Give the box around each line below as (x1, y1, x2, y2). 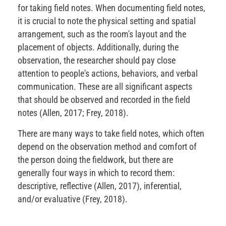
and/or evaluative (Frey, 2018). (18, 194, 128, 205)
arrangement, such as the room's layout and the (18, 29, 186, 40)
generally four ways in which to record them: (18, 167, 175, 179)
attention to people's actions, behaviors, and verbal (18, 68, 198, 79)
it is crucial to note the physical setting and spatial (18, 16, 196, 27)
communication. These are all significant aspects (18, 81, 192, 92)
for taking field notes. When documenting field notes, (18, 3, 205, 14)
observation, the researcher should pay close (18, 55, 176, 66)
